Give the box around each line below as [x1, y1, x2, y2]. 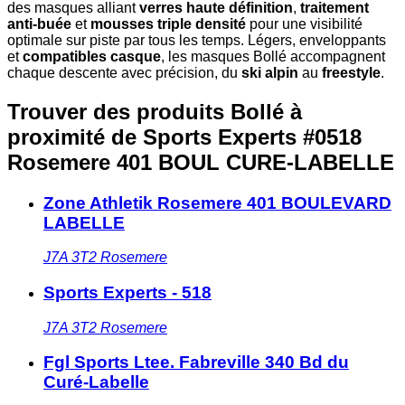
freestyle [322, 64, 381, 80]
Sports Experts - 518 [43, 282, 212, 302]
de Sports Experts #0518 [111, 124, 362, 149]
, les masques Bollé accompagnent [161, 48, 385, 64]
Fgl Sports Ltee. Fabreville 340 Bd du [43, 353, 349, 372]
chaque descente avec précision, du [7, 64, 241, 80]
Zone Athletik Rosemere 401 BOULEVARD [43, 193, 391, 212]
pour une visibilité [246, 15, 363, 32]
